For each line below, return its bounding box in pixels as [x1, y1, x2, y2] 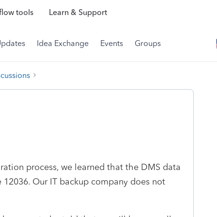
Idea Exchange [37, 39, 89, 48]
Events [100, 39, 123, 48]
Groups [135, 39, 161, 48]
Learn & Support [48, 8, 107, 17]
